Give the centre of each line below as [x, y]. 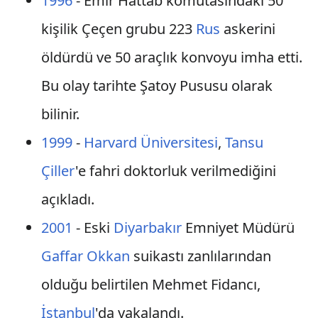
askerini [247, 29]
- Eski [93, 227]
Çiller [58, 171]
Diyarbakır [147, 227]
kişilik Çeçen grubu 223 [118, 29]
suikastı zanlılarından [200, 256]
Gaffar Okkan [85, 256]
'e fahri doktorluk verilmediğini [175, 171]
